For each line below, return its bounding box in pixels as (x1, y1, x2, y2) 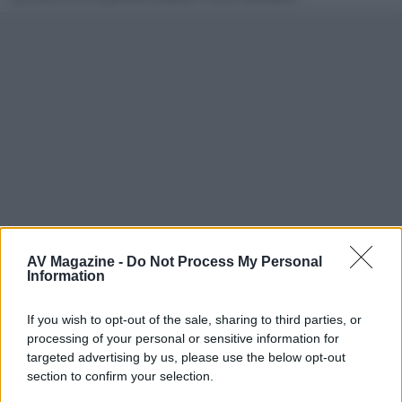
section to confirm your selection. (27, 369, 214, 383)
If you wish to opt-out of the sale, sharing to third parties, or (27, 312, 362, 327)
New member (61, 322, 129, 338)
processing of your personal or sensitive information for (27, 331, 339, 345)
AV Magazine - (27, 254, 127, 269)
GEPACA (61, 301, 112, 319)
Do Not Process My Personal (127, 254, 322, 269)
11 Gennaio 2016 (9, 369, 94, 384)
